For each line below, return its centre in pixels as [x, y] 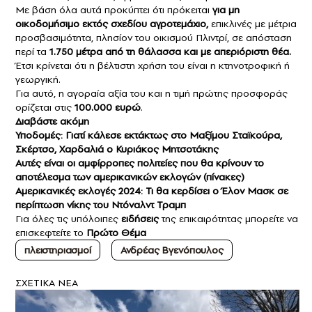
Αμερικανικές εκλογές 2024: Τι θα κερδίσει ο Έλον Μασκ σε [152, 191]
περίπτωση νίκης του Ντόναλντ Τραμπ [101, 205]
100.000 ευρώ [108, 108]
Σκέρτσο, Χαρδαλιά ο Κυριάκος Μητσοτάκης [117, 149]
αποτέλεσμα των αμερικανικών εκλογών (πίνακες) [130, 177]
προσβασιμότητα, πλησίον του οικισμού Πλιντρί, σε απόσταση [154, 38]
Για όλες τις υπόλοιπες [68, 219]
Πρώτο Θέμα [116, 233]
